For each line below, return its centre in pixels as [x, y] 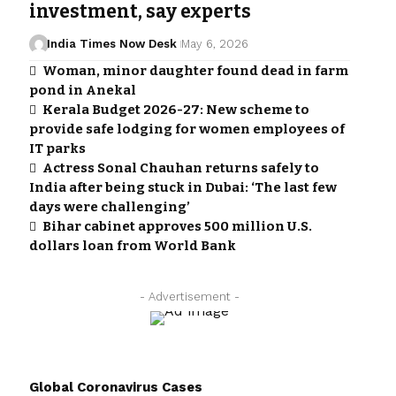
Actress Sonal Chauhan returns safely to [180, 168]
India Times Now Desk [112, 44]
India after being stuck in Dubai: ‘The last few [183, 188]
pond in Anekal [82, 91]
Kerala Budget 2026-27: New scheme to [175, 110]
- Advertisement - [189, 297]
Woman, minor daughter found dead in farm [195, 71]
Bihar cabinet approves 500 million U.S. [177, 227]
